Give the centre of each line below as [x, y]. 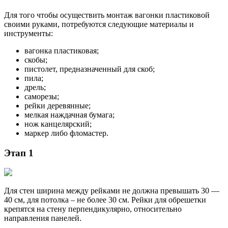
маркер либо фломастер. [66, 133]
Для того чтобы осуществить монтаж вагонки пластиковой [107, 15]
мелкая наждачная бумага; [69, 115]
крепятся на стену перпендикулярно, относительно [93, 209]
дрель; [35, 88]
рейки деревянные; [58, 106]
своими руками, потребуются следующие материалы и [99, 24]
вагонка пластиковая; [62, 51]
